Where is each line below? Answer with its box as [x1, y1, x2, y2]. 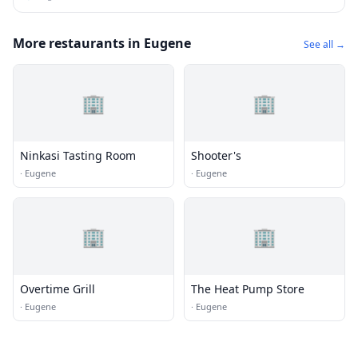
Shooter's [191, 148, 241, 163]
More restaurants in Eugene [13, 34, 191, 52]
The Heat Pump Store [191, 281, 304, 296]
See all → [304, 38, 345, 51]
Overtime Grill [20, 281, 95, 296]
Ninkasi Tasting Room [20, 148, 136, 163]
